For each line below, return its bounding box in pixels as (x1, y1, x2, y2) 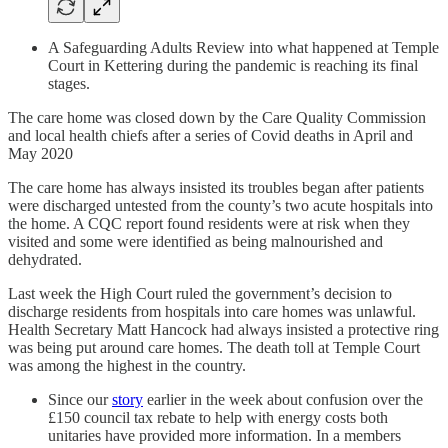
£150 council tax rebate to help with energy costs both (48, 408, 388, 426)
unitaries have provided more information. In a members (48, 426, 401, 444)
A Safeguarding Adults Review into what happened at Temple (48, 38, 439, 56)
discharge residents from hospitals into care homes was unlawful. (8, 302, 416, 320)
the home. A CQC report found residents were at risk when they (8, 214, 410, 232)
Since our (48, 390, 112, 408)
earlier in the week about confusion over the (143, 390, 423, 408)
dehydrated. (8, 250, 82, 268)
